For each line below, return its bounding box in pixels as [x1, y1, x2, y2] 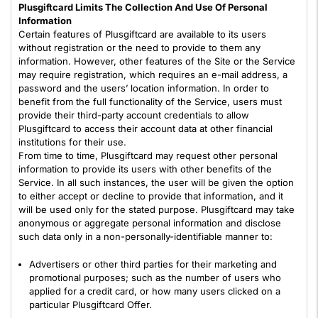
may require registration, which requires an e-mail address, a [18, 69, 287, 80]
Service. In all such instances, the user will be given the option [18, 177, 294, 188]
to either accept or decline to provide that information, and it [18, 190, 283, 202]
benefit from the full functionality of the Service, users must [18, 96, 282, 107]
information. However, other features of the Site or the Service [18, 55, 295, 67]
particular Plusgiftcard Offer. [29, 299, 152, 310]
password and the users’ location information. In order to [18, 82, 269, 94]
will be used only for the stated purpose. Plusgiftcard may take [18, 204, 295, 215]
